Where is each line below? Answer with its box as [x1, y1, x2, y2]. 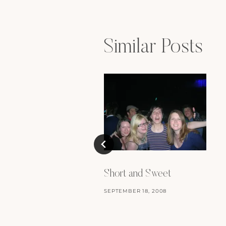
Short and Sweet [104, 169, 171, 180]
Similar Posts [104, 38, 203, 59]
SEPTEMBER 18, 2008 [104, 188, 167, 195]
